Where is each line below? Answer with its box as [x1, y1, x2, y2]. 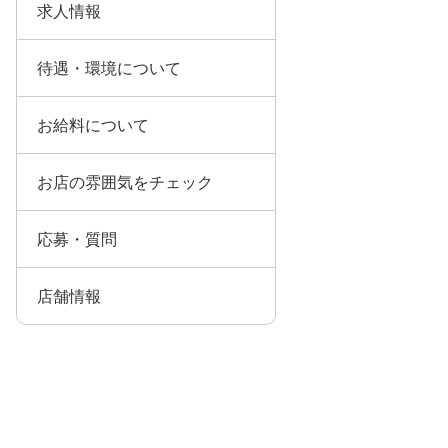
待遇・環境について [37, 58, 181, 78]
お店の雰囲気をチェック [37, 172, 213, 192]
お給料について [37, 115, 149, 135]
